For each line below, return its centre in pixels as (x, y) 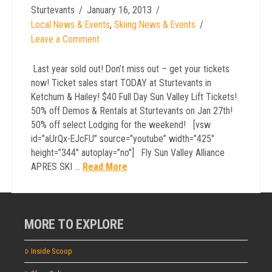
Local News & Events (70, 24)
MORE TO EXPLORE (74, 224)
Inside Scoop (51, 251)
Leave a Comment (65, 39)
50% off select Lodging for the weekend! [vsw (121, 124)
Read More (105, 166)
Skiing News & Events (155, 24)
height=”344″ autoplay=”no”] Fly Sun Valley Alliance (127, 152)
